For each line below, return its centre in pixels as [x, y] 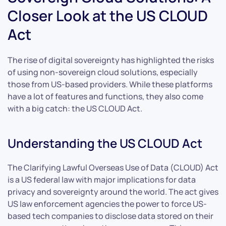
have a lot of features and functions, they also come [105, 96]
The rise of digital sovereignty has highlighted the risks [111, 60]
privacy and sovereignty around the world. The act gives [113, 191]
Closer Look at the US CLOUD [108, 15]
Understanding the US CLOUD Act [105, 143]
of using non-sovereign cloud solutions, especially [103, 72]
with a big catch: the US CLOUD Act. [75, 108]
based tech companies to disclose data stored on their [110, 216]
